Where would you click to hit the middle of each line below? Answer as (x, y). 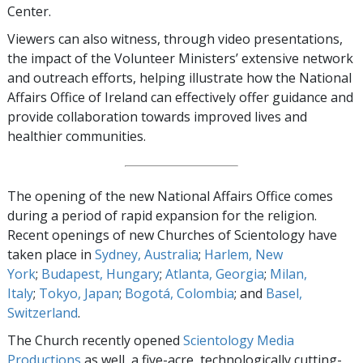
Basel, (284, 293)
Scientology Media (239, 340)
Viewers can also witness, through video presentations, (175, 38)
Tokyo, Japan (79, 293)
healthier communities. (77, 136)
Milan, (288, 273)
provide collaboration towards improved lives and (157, 116)
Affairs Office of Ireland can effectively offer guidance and (180, 97)
